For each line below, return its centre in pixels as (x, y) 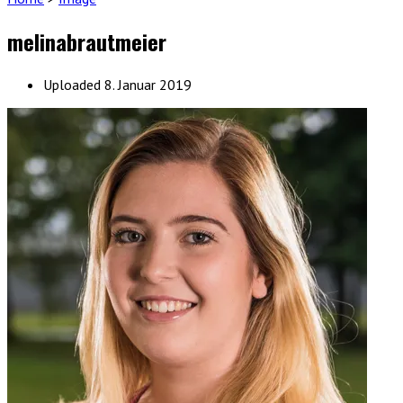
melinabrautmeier (87, 41)
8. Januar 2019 (148, 84)
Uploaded (74, 84)
